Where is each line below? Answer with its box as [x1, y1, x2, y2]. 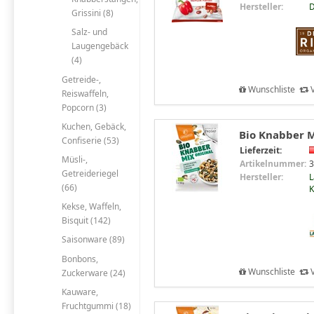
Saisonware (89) [61, 233, 125, 246]
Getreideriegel [61, 168, 118, 180]
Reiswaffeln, [61, 87, 109, 100]
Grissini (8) [71, 7, 114, 20]
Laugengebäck [71, 40, 128, 53]
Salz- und [71, 26, 107, 39]
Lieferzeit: [240, 144, 282, 156]
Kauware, [61, 285, 98, 298]
